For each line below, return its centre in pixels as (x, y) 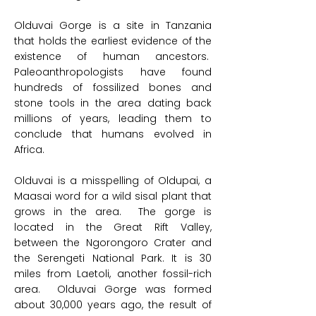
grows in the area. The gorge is (113, 212)
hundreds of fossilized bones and (113, 87)
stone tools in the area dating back (113, 103)
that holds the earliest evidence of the (113, 41)
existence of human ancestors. (113, 56)
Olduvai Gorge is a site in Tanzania (113, 25)
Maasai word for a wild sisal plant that (113, 196)
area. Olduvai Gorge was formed (113, 289)
